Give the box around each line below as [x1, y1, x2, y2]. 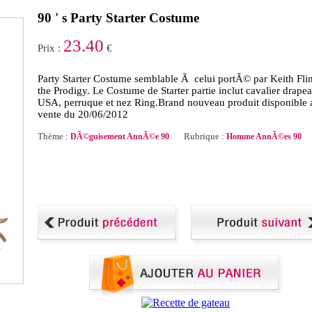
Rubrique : [184, 131, 226, 141]
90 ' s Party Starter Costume [38, 10, 199, 25]
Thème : [38, 131, 70, 141]
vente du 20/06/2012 [38, 109, 128, 120]
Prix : [38, 42, 63, 54]
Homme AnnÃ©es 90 [226, 132, 302, 141]
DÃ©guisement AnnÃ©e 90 [70, 132, 169, 141]
